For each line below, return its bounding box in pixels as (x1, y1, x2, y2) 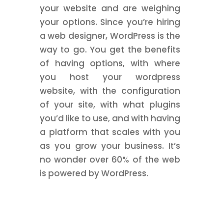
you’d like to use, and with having (39, 112, 181, 124)
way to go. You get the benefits (39, 44, 181, 55)
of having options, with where (39, 57, 181, 69)
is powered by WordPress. (39, 167, 148, 179)
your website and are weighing (39, 2, 181, 14)
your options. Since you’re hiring (39, 16, 181, 28)
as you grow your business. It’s (39, 140, 181, 152)
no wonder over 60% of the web (39, 154, 181, 165)
